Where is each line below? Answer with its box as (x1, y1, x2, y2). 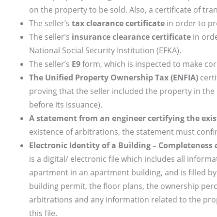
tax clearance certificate (72, 18, 165, 29)
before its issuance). (29, 99, 102, 110)
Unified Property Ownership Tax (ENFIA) (45, 72, 198, 83)
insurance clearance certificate (72, 31, 191, 43)
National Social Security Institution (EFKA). (29, 45, 181, 56)
